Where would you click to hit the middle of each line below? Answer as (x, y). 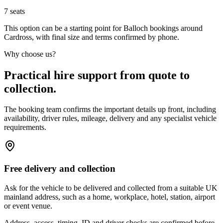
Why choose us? (30, 54)
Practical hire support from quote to (97, 75)
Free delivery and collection (60, 169)
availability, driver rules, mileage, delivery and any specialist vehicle (110, 118)
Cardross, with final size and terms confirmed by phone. (92, 37)
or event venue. (28, 206)
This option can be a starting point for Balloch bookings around (103, 28)
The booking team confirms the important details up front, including (110, 110)
